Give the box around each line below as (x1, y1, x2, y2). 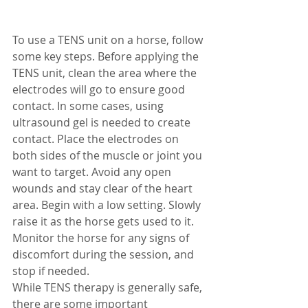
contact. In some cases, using (12, 98, 166, 114)
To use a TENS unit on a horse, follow (12, 32, 206, 48)
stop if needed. (12, 263, 89, 279)
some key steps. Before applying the (12, 49, 201, 65)
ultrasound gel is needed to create (12, 115, 193, 131)
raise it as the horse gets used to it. (12, 214, 197, 230)
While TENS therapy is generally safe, (12, 280, 205, 296)
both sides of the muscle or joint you (12, 148, 205, 164)
